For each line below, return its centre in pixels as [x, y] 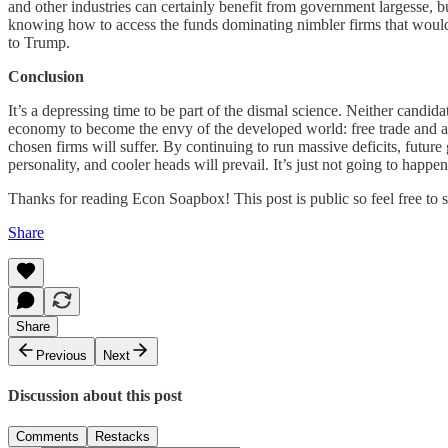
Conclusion [46, 76]
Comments [47, 437]
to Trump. [39, 42]
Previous [61, 355]
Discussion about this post [95, 395]
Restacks [122, 437]
